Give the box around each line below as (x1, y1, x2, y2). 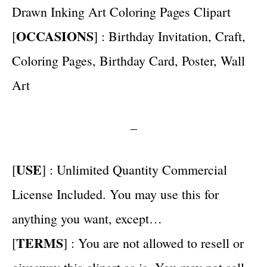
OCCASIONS (16, 26, 94, 46)
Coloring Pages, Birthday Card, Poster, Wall (12, 51, 245, 69)
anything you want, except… (12, 209, 162, 227)
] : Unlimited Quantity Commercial (42, 160, 227, 178)
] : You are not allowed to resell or (63, 234, 244, 252)
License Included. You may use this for (12, 185, 219, 203)
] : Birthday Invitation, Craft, (94, 27, 246, 45)
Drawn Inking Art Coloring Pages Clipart (12, 2, 231, 20)
